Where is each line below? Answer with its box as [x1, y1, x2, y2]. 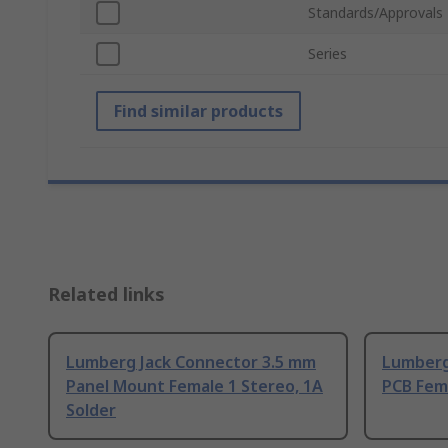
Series [308, 44, 347, 64]
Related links [48, 282, 165, 307]
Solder [66, 399, 116, 422]
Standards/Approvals [308, 3, 443, 23]
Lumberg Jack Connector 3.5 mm [66, 351, 316, 374]
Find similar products [114, 100, 283, 123]
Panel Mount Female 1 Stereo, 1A [66, 375, 323, 398]
